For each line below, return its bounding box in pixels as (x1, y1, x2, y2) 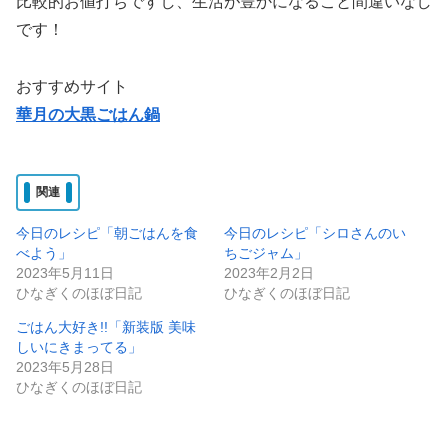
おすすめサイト (16, 77, 128, 95)
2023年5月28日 (16, 358, 114, 375)
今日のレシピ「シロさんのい (224, 224, 406, 241)
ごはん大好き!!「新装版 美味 (16, 318, 196, 335)
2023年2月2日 (224, 264, 314, 281)
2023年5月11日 (16, 264, 114, 281)
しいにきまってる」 (16, 338, 142, 355)
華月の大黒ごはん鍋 (16, 105, 160, 123)
